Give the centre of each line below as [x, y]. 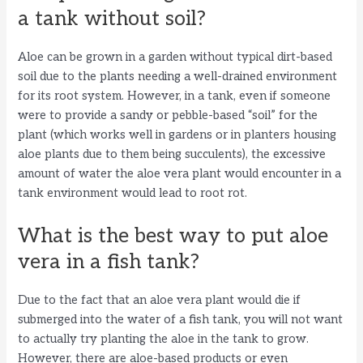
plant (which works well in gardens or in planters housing [177, 135]
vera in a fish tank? [109, 261]
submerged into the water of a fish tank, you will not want [181, 319]
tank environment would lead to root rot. [133, 194]
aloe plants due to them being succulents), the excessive [172, 155]
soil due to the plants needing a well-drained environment [178, 77]
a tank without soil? [112, 19]
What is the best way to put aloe [173, 235]
